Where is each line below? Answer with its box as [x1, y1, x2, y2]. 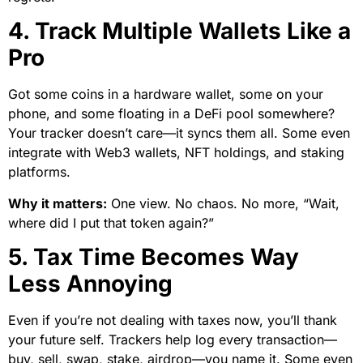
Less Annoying [8, 269, 173, 297]
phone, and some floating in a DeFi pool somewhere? [8, 105, 335, 122]
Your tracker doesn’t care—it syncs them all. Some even [8, 125, 350, 142]
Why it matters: [8, 194, 107, 211]
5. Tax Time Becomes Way [8, 242, 299, 271]
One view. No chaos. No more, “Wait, [107, 194, 340, 211]
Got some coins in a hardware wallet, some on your [8, 86, 323, 103]
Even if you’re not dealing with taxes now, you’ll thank [8, 311, 337, 328]
